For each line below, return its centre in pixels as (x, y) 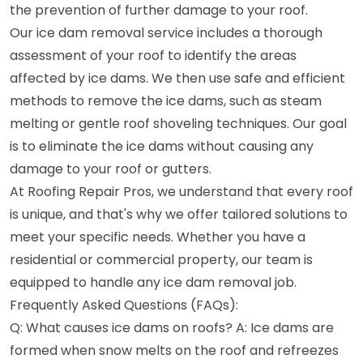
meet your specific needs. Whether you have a (158, 237)
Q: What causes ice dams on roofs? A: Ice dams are (172, 328)
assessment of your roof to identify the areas (153, 56)
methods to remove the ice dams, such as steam (166, 101)
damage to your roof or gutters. (111, 169)
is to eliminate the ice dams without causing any (162, 146)
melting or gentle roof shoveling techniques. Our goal (178, 124)
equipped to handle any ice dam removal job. (153, 282)
